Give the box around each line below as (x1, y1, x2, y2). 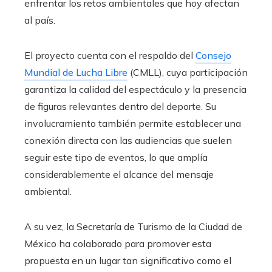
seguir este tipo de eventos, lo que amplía (24, 151, 208, 163)
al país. (24, 13, 55, 26)
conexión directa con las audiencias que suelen (24, 134, 232, 146)
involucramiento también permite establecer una (24, 117, 241, 129)
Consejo (195, 49, 231, 61)
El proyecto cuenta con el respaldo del (24, 49, 195, 61)
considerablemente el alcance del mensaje (24, 168, 214, 180)
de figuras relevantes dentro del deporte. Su (24, 100, 216, 112)
